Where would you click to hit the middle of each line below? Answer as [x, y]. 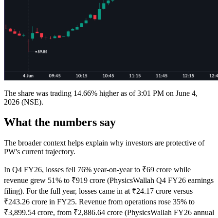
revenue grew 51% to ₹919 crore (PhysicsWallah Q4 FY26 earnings [109, 181]
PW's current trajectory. [40, 152]
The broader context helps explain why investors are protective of [104, 143]
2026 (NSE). [24, 102]
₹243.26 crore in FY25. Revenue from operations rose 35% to [99, 202]
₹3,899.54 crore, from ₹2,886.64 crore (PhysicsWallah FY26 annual [109, 213]
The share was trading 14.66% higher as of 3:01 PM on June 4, [101, 93]
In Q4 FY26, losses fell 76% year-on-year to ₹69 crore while [97, 170]
